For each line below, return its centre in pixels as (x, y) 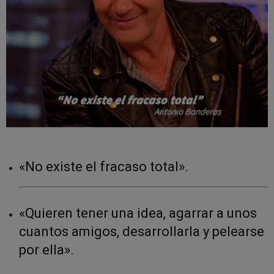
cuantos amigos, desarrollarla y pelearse (142, 232)
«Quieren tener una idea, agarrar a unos (138, 213)
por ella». (46, 250)
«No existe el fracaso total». (104, 167)
